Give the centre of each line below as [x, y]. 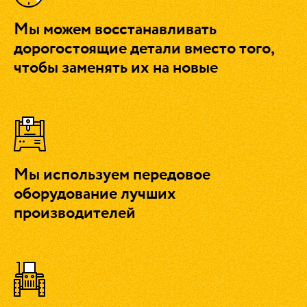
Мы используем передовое [112, 175]
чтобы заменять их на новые [116, 68]
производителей [75, 213]
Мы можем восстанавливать [115, 30]
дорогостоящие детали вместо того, [144, 49]
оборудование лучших [95, 194]
